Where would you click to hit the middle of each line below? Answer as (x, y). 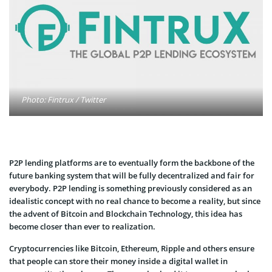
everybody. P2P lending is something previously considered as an (131, 188)
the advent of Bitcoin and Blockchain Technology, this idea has (126, 213)
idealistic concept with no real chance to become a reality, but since (135, 201)
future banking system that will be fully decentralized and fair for (132, 175)
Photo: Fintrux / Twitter (63, 99)
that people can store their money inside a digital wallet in (118, 261)
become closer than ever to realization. (82, 226)
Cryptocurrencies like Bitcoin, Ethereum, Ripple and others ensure (132, 248)
